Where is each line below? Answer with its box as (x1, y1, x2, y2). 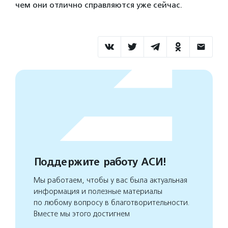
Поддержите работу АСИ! (34, 155, 165, 168)
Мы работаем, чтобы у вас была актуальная (34, 175, 187, 185)
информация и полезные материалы (34, 186, 162, 196)
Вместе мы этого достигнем (34, 209, 130, 218)
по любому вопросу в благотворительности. (34, 197, 190, 207)
